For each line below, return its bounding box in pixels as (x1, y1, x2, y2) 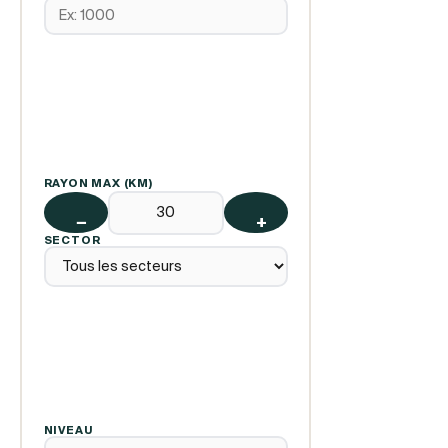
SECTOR (43, 233, 101, 246)
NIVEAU (43, 423, 93, 436)
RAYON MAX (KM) (43, 176, 153, 189)
